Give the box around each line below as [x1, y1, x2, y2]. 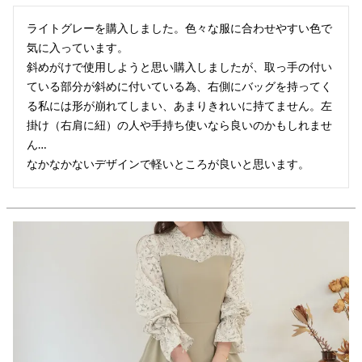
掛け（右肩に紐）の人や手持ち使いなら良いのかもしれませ [27, 120, 332, 132]
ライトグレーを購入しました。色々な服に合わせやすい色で [27, 23, 332, 35]
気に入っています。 [27, 42, 128, 54]
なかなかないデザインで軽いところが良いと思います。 [27, 158, 309, 170]
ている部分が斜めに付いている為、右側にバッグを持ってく [27, 81, 332, 93]
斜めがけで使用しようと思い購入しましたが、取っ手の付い [27, 61, 332, 74]
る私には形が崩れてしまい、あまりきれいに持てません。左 [27, 100, 332, 112]
